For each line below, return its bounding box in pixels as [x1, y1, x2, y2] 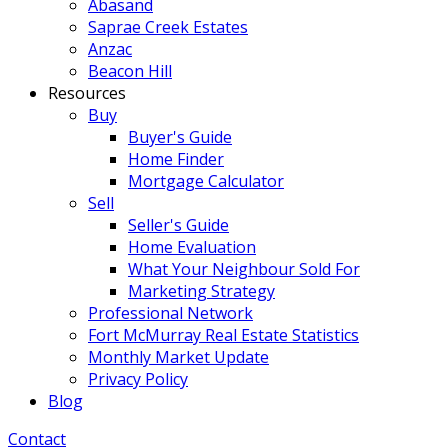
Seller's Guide [128, 214, 229, 236]
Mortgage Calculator [128, 170, 284, 192]
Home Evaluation [128, 236, 256, 258]
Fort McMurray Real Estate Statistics [88, 324, 359, 346]
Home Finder [128, 148, 224, 170]
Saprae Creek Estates [88, 16, 248, 38]
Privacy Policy [88, 368, 188, 390]
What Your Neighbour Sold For [128, 258, 360, 280]
